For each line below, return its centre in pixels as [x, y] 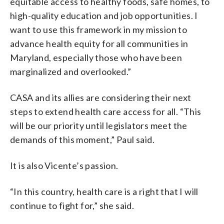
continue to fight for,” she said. [72, 205]
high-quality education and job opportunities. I [104, 15]
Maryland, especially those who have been [96, 57]
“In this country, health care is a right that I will [104, 191]
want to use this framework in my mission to [99, 29]
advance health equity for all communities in [99, 43]
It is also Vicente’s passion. [64, 165]
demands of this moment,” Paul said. [82, 139]
